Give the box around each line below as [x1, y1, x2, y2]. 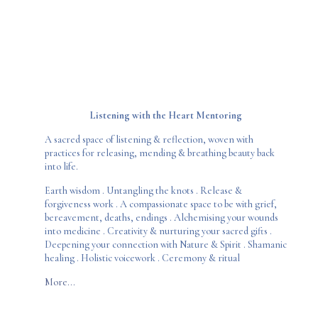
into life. [44, 160, 78, 172]
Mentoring [196, 109, 243, 121]
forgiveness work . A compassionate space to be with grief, [44, 197, 277, 210]
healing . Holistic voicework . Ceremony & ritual [44, 251, 240, 264]
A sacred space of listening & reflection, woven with [44, 133, 253, 146]
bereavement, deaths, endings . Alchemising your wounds [44, 211, 278, 224]
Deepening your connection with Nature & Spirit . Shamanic [44, 238, 287, 251]
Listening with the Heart [90, 109, 197, 121]
